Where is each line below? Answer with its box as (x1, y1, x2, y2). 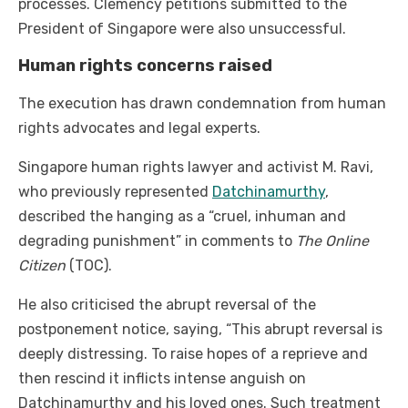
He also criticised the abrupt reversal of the (18, 296, 316, 314)
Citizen (18, 257, 66, 275)
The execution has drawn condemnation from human (18, 95, 386, 113)
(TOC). (66, 257, 112, 275)
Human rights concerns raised (18, 56, 272, 76)
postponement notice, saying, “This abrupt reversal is (18, 321, 382, 339)
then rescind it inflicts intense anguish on (18, 370, 306, 388)
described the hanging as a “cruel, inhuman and (18, 208, 346, 226)
